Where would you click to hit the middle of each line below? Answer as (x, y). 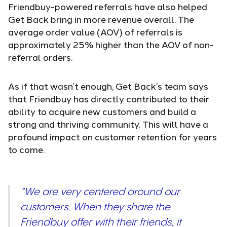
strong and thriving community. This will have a (108, 124)
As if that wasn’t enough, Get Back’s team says (108, 86)
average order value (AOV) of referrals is (95, 32)
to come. (26, 150)
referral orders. (40, 58)
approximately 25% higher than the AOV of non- (111, 45)
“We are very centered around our (100, 193)
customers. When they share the (95, 208)
